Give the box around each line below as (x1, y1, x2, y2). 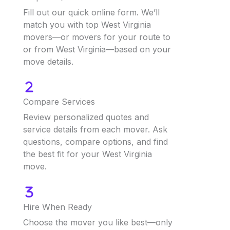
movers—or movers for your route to (23, 31, 170, 42)
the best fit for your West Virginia (23, 149, 152, 160)
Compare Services (23, 97, 95, 107)
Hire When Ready (23, 201, 92, 212)
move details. (23, 56, 73, 67)
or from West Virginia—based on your (23, 44, 171, 54)
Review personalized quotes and (23, 112, 149, 123)
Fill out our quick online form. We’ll (23, 7, 160, 17)
